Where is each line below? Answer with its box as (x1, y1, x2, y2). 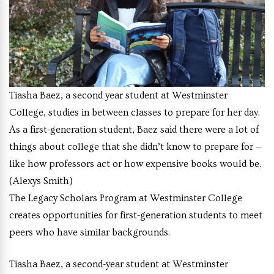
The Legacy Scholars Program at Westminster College (9, 192, 242, 204)
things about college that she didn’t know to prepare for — (9, 141, 262, 152)
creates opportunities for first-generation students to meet (9, 209, 262, 221)
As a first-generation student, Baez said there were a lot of (9, 124, 259, 135)
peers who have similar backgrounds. (9, 226, 172, 238)
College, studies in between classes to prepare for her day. (9, 106, 260, 118)
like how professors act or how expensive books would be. (9, 158, 261, 169)
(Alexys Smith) (9, 175, 73, 187)
